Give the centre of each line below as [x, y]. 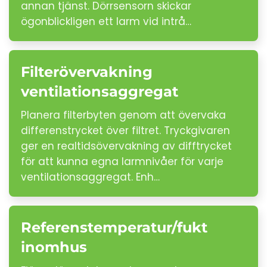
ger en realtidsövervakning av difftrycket [126, 146]
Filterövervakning [87, 72]
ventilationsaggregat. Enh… [90, 177]
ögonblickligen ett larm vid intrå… [106, 21]
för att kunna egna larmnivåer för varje [122, 162]
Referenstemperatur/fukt [114, 227]
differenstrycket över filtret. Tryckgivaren [125, 131]
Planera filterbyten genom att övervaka [123, 115]
